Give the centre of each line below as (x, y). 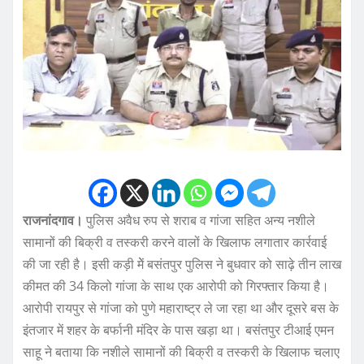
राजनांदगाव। (54, 221)
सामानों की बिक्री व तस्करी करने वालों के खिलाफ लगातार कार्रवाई (175, 243)
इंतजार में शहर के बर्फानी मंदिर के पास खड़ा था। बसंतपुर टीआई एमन (178, 330)
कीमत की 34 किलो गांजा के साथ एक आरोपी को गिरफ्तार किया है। (176, 286)
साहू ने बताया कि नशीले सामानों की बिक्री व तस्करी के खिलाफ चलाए (181, 352)
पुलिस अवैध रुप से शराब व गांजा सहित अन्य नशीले (201, 221)
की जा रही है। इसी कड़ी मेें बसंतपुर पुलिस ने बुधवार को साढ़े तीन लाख (182, 264)
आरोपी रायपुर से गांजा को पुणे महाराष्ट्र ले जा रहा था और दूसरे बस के (181, 308)
